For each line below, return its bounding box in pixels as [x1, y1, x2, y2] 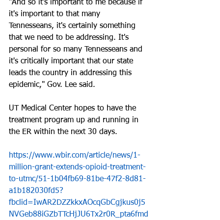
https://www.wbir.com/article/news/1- [9, 152, 140, 160]
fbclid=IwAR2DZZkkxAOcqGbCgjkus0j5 [9, 199, 145, 207]
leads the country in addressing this [9, 69, 134, 77]
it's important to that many [9, 10, 103, 18]
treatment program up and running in [9, 116, 141, 124]
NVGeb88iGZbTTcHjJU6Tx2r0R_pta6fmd [9, 211, 148, 219]
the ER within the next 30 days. [9, 128, 117, 136]
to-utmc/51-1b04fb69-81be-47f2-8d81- [9, 175, 146, 183]
